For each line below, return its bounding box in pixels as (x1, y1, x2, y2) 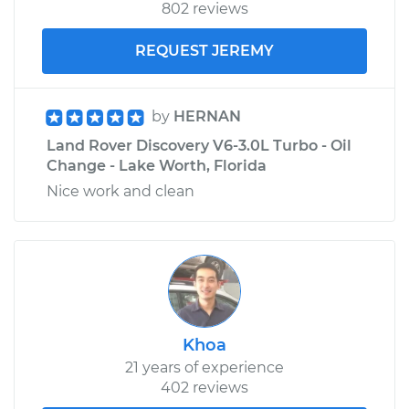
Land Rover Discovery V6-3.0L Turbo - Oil (47, 136, 351, 154)
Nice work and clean (47, 182, 194, 200)
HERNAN (173, 107, 241, 125)
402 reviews (161, 378, 248, 396)
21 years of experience (125, 358, 284, 376)
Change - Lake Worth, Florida (47, 156, 267, 174)
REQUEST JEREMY (135, 41, 274, 59)
